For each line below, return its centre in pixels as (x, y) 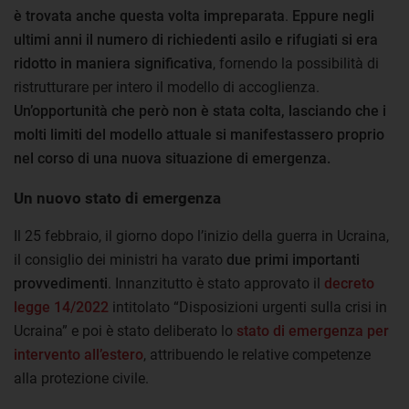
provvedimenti (61, 283)
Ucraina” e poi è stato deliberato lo (125, 330)
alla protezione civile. (81, 378)
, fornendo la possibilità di (296, 63)
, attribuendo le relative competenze (257, 354)
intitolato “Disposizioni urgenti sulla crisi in (248, 307)
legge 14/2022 (61, 307)
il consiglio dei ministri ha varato (120, 259)
